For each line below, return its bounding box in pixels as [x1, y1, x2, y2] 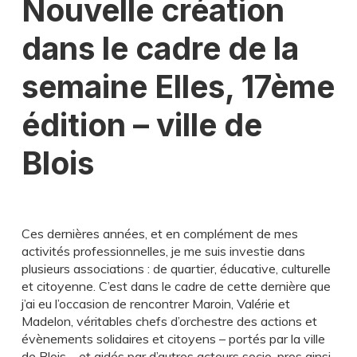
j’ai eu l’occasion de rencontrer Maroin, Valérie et [21, 296, 290, 312]
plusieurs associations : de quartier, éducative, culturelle [21, 261, 331, 277]
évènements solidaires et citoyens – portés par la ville [21, 331, 325, 347]
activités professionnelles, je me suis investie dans [21, 243, 305, 259]
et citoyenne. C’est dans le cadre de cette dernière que [21, 278, 331, 294]
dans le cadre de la [21, 29, 299, 67]
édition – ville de [21, 106, 262, 143]
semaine [21, 68, 155, 105]
